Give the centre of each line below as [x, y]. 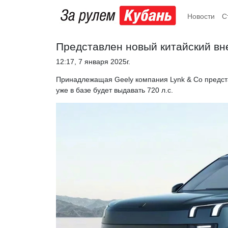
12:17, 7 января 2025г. [93, 61]
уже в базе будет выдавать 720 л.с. [115, 90]
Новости [201, 16]
